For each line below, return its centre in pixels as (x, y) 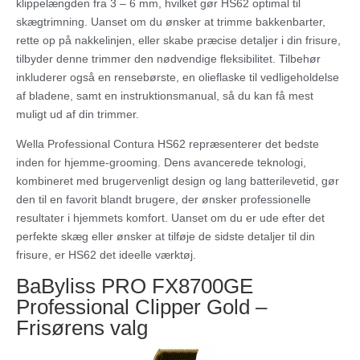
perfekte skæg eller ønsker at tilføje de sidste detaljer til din (166, 237)
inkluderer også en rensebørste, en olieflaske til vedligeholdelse (178, 78)
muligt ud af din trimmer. (78, 115)
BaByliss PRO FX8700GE (135, 286)
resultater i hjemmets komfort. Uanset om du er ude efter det (170, 218)
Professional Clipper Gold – (141, 307)
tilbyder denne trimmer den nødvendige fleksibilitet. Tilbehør (168, 59)
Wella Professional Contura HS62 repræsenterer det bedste (168, 144)
